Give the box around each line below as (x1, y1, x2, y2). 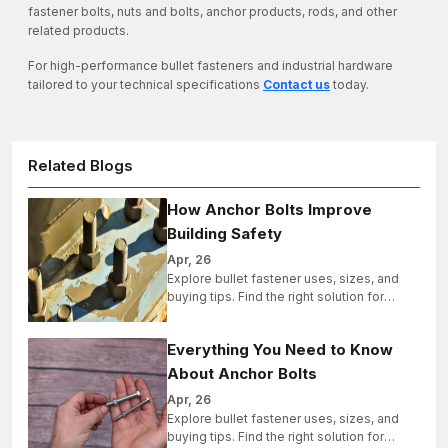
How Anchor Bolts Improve (166, 200, 372, 220)
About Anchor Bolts (166, 364, 317, 384)
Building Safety (166, 224, 282, 244)
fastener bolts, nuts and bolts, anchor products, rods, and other (28, 4, 397, 20)
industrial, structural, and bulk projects (166, 307, 388, 323)
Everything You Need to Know (166, 340, 393, 360)
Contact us (263, 77, 330, 93)
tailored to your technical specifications (28, 77, 260, 93)
